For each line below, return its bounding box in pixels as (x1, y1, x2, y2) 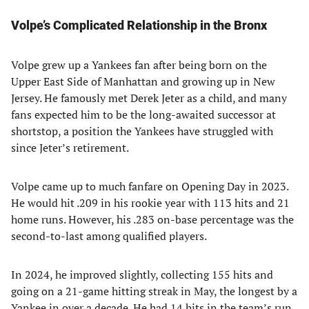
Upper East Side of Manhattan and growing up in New (11, 74, 275, 89)
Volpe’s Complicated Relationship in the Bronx (11, 18, 267, 32)
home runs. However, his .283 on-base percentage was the (11, 212, 294, 227)
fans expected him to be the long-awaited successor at (11, 107, 276, 122)
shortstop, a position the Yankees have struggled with (11, 123, 273, 139)
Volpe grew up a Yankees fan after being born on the (11, 57, 267, 72)
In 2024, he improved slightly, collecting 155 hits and (11, 267, 273, 282)
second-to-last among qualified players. (11, 228, 207, 243)
